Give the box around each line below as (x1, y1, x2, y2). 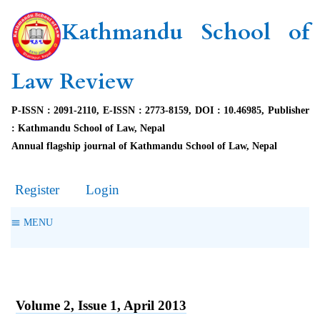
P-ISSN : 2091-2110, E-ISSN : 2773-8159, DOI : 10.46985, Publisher (11, 104, 309, 116)
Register (11, 181, 59, 197)
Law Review (11, 66, 134, 96)
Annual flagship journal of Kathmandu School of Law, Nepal (11, 140, 277, 151)
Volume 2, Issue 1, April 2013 (16, 298, 187, 314)
